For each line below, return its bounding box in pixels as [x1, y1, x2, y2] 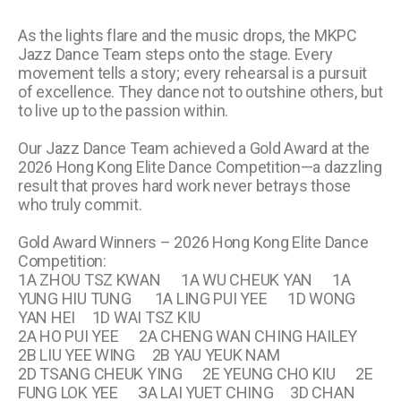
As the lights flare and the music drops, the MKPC [18, 25, 357, 45]
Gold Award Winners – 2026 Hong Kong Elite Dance [18, 232, 369, 252]
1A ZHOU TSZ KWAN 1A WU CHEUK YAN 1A [18, 269, 351, 289]
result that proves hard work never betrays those [18, 175, 352, 195]
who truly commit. [18, 194, 142, 214]
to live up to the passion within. [18, 100, 229, 120]
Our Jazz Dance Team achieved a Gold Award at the [18, 138, 371, 158]
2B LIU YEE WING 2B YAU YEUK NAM [18, 345, 297, 364]
